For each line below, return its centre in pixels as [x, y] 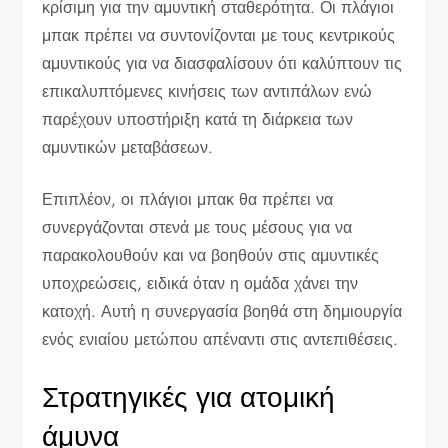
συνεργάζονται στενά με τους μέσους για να [197, 227]
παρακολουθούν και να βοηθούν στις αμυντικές [211, 255]
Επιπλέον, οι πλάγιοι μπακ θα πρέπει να [188, 199]
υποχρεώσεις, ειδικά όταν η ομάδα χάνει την [200, 283]
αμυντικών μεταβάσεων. [128, 147]
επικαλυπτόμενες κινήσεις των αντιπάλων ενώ [207, 91]
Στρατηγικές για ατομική [189, 397]
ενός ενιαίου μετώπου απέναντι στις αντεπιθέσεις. [220, 339]
